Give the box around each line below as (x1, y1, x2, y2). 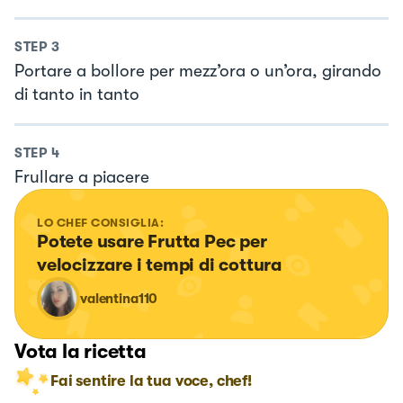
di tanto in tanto (14, 84, 139, 104)
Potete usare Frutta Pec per (37, 231, 272, 253)
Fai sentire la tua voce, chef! (50, 372, 252, 390)
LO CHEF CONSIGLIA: (37, 216, 165, 230)
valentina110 (80, 291, 158, 308)
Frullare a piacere (14, 167, 149, 188)
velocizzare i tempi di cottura (37, 255, 282, 276)
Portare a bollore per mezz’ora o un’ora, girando (14, 60, 381, 81)
